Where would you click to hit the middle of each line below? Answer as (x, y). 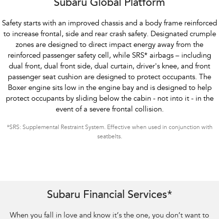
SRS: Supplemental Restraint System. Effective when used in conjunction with (111, 128)
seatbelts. (109, 137)
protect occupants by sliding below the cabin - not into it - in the (109, 99)
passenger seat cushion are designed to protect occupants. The (109, 78)
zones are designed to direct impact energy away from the (109, 45)
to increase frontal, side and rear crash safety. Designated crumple (109, 35)
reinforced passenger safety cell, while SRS (76, 56)
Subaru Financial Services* (109, 196)
